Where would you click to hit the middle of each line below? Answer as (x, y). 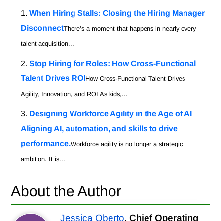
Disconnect (42, 28)
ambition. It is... (43, 159)
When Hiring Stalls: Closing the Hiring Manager (117, 13)
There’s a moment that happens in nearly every (130, 29)
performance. (46, 144)
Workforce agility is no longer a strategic (127, 144)
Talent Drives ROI (53, 78)
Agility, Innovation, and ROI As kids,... (74, 94)
